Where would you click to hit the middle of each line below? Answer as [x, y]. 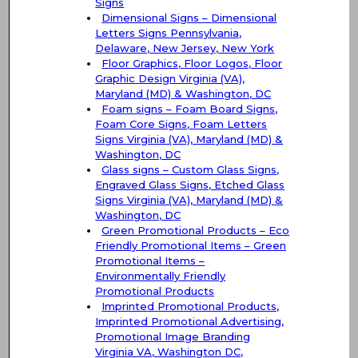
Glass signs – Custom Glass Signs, [191, 170]
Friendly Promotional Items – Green [191, 246]
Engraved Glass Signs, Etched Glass [190, 185]
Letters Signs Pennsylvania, [169, 33]
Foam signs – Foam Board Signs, [190, 109]
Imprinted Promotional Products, [191, 306]
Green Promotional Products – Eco [196, 231]
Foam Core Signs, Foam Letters [181, 124]
